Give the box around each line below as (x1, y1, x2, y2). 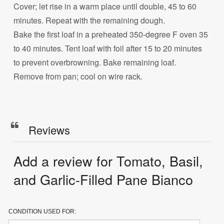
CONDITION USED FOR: (8, 207, 76, 215)
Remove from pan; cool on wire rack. (13, 70, 143, 82)
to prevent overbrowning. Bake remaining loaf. (13, 56, 176, 68)
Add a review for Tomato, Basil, (13, 150, 203, 170)
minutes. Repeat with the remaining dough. (13, 14, 165, 26)
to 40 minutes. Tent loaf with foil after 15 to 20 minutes (13, 42, 202, 54)
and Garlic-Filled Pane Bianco (13, 169, 193, 189)
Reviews (28, 121, 70, 137)
